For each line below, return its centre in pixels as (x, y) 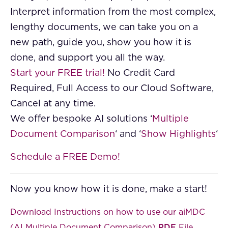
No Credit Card (140, 74)
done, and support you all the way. (88, 58)
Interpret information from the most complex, (113, 12)
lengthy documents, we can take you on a (104, 28)
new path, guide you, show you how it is (101, 43)
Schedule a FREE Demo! (65, 158)
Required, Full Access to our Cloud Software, (112, 89)
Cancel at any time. (53, 104)
